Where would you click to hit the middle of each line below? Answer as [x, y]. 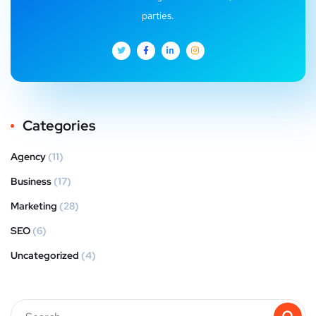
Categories [59, 126]
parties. [158, 16]
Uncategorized [45, 255]
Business [31, 181]
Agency [28, 157]
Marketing [34, 206]
